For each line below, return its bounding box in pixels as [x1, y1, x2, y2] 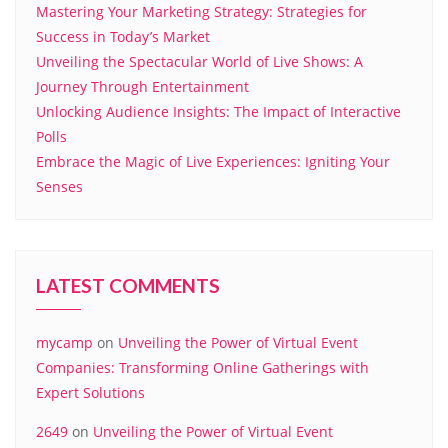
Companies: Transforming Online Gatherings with [36, 358, 369, 377]
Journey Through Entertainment [36, 77, 249, 96]
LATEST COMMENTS [36, 274, 220, 297]
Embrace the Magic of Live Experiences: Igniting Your [36, 152, 390, 171]
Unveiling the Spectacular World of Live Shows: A [36, 52, 363, 71]
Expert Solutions [36, 383, 145, 402]
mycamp [36, 333, 93, 352]
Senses [36, 177, 83, 196]
